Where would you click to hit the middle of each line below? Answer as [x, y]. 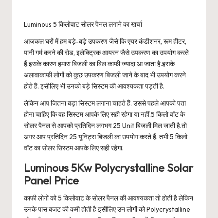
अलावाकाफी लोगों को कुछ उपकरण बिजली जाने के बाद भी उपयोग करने [105, 75]
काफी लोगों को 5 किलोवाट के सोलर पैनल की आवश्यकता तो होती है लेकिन [109, 198]
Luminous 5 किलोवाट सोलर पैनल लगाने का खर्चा [83, 25]
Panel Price [51, 181]
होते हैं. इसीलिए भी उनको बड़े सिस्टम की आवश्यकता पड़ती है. [94, 86]
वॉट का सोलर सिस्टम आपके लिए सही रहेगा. [74, 148]
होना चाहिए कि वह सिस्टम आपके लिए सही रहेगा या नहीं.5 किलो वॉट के [104, 115]
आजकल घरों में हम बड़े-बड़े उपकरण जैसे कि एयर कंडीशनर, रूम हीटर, [105, 42]
